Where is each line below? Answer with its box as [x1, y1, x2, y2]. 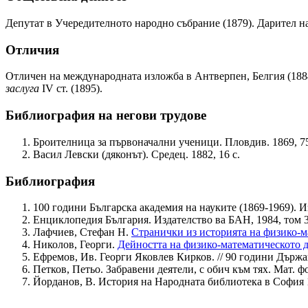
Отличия [5, 42, 59, 57]
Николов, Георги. [33, 239, 118, 251]
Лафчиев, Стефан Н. [33, 226, 131, 239]
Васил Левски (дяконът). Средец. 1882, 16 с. [33, 148, 240, 160]
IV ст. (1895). [39, 82, 102, 95]
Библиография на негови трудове [5, 108, 206, 123]
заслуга [5, 82, 39, 95]
